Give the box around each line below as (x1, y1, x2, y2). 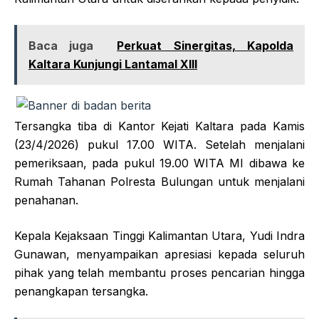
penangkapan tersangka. (14, 284, 148, 298)
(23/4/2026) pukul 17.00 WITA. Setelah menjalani (14, 137, 305, 152)
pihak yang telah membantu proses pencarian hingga (14, 266, 305, 280)
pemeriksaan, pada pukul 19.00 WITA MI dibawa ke (14, 156, 305, 170)
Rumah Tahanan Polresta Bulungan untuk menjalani (14, 174, 305, 189)
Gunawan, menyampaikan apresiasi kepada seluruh (14, 247, 305, 261)
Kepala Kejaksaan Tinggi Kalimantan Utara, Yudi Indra (14, 229, 305, 243)
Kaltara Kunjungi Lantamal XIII (28, 57, 197, 71)
